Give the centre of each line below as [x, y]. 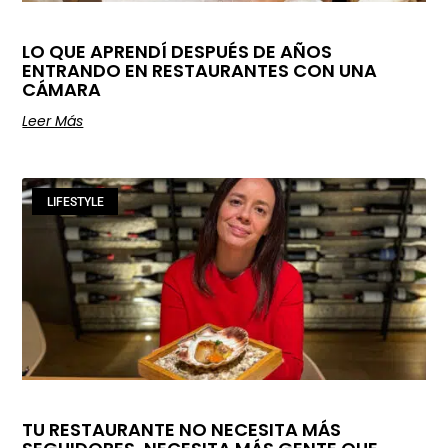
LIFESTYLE [75, 201]
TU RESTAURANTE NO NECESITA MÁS [182, 429]
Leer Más [53, 121]
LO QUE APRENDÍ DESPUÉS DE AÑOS [177, 52]
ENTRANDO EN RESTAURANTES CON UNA [200, 71]
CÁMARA [62, 90]
